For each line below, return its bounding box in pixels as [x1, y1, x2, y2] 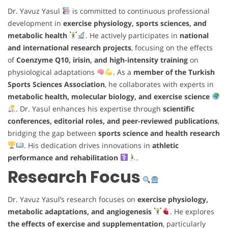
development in [8, 18, 63, 28]
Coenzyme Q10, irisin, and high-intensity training [16, 54, 188, 65]
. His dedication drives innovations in [23, 140, 152, 150]
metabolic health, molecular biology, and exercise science [8, 91, 210, 101]
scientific [162, 103, 194, 113]
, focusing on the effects [131, 42, 213, 52]
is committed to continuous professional [70, 6, 210, 16]
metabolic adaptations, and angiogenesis [8, 206, 152, 216]
